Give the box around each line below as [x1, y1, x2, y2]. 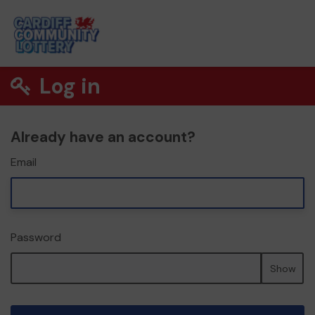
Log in [34, 72, 101, 100]
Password [11, 230, 61, 245]
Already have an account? [11, 127, 195, 147]
